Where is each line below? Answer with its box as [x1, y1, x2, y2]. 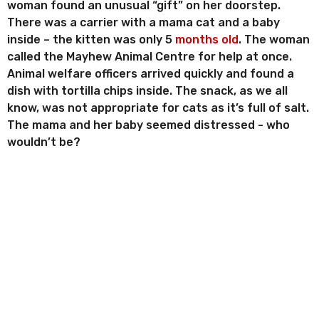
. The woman [239, 33, 310, 47]
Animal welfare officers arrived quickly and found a [7, 67, 294, 81]
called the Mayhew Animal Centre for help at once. [7, 50, 292, 64]
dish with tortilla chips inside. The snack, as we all [7, 84, 288, 98]
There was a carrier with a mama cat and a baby [7, 16, 280, 30]
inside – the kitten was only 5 [7, 33, 175, 47]
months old [175, 33, 239, 47]
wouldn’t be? [7, 135, 80, 150]
